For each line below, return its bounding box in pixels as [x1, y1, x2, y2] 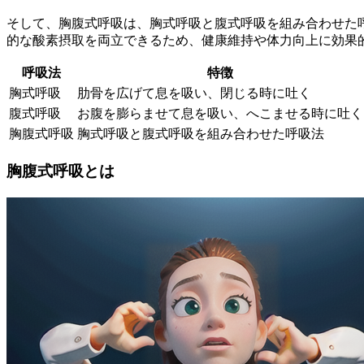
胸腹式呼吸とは [6, 162, 115, 180]
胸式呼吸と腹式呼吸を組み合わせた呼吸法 [77, 127, 324, 141]
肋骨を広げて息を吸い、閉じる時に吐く [77, 86, 311, 101]
